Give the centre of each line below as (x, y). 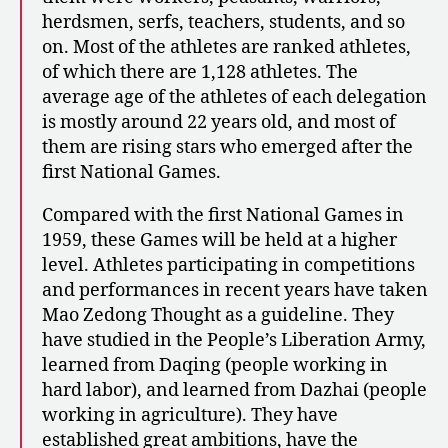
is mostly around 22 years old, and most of (219, 123)
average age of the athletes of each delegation (234, 98)
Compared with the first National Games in (223, 216)
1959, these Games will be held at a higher (219, 241)
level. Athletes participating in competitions (228, 266)
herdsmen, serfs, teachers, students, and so (223, 23)
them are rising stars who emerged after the (227, 148)
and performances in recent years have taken (235, 291)
